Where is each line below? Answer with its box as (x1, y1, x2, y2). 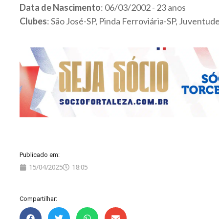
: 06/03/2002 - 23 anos (101, 1, 186, 13)
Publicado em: (20, 151, 60, 158)
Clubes (20, 15, 47, 26)
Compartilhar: (20, 195, 57, 202)
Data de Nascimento (20, 1, 101, 13)
